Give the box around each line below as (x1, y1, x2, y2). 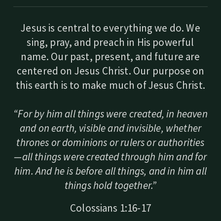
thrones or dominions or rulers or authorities (16, 136, 205, 149)
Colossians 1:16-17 (70, 201, 151, 215)
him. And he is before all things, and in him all (14, 164, 207, 178)
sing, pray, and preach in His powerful (27, 36, 194, 49)
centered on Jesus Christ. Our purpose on (16, 64, 205, 77)
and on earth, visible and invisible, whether (19, 121, 202, 135)
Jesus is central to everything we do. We (21, 21, 200, 35)
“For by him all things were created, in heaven (13, 107, 208, 120)
